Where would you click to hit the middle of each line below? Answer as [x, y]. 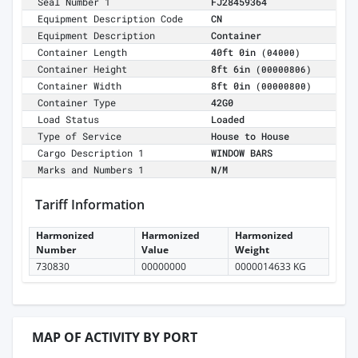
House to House [250, 136]
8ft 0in [233, 86]
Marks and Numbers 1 [91, 170]
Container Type [77, 103]
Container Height [83, 69]
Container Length [83, 52]
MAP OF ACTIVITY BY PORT [115, 338]
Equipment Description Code [111, 19]
